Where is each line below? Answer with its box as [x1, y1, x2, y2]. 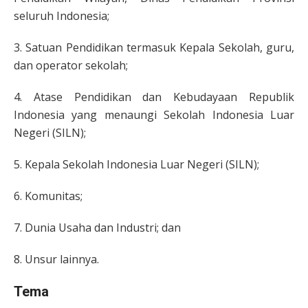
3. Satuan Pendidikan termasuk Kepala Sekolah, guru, [14, 39, 294, 55]
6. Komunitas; [14, 188, 82, 203]
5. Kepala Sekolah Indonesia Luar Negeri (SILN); [14, 156, 259, 172]
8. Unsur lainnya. [14, 251, 99, 267]
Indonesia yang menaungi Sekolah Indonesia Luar [14, 107, 294, 122]
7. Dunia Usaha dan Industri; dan [14, 219, 181, 235]
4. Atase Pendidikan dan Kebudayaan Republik [14, 89, 294, 104]
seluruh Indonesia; [14, 8, 109, 23]
